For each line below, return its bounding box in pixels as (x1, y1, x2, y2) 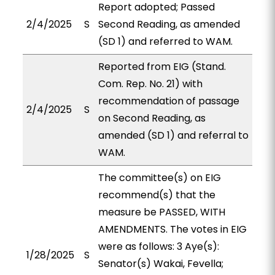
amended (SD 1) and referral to (98, 128, 249, 142)
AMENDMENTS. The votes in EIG (98, 222, 247, 236)
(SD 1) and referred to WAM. (98, 34, 233, 48)
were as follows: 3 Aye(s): (98, 239, 219, 254)
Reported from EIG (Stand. (98, 60, 226, 74)
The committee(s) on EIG (98, 171, 221, 185)
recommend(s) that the (98, 188, 215, 202)
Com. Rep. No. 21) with (98, 77, 203, 91)
